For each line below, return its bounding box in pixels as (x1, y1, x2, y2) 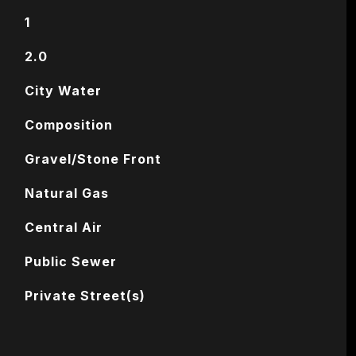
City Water (24, 83, 102, 99)
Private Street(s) (24, 288, 145, 304)
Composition (24, 117, 113, 133)
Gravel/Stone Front (24, 151, 161, 167)
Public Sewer (24, 253, 117, 269)
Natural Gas (24, 185, 109, 201)
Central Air (24, 219, 103, 235)
